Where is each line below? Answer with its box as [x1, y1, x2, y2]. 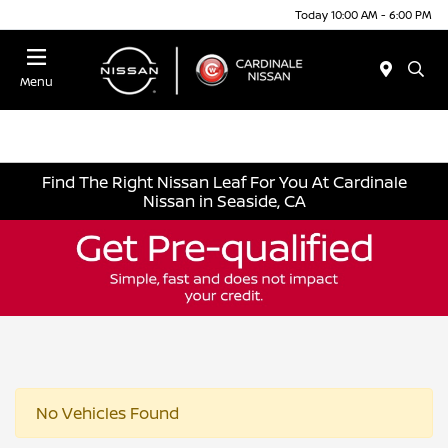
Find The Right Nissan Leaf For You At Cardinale [41, 170, 407, 193]
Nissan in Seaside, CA [142, 189, 306, 212]
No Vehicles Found [36, 401, 179, 424]
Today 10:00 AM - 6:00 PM [295, 6, 432, 22]
